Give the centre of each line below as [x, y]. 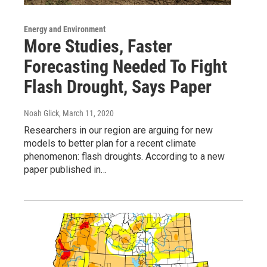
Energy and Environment [65, 29]
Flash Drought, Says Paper [118, 86]
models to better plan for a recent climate [110, 143]
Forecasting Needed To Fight [125, 66]
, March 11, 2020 [86, 113]
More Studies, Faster [98, 46]
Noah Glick [41, 113]
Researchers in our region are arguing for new [118, 130]
